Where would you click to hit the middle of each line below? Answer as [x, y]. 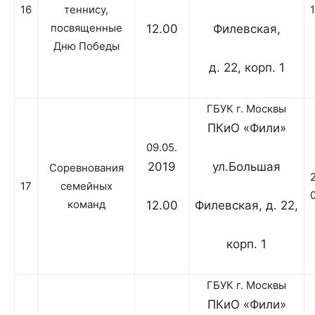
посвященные [86, 28]
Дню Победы [86, 46]
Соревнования [86, 168]
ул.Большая [246, 167]
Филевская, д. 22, [246, 206]
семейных [86, 186]
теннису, [86, 10]
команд [86, 205]
